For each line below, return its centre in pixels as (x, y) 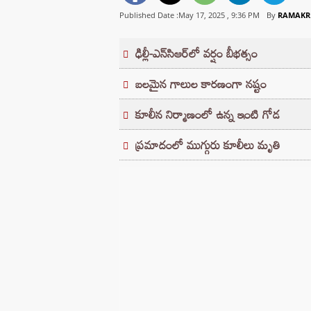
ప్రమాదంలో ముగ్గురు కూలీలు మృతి (208, 145)
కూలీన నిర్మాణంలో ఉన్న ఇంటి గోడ (208, 115)
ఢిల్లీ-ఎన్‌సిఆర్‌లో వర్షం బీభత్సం (196, 53)
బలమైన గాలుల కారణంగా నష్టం (201, 84)
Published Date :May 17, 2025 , (175, 15)
